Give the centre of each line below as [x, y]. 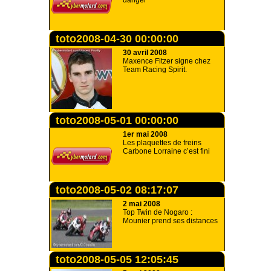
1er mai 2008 [145, 134]
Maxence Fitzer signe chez [167, 61]
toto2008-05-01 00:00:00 [117, 120]
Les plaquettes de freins [162, 143]
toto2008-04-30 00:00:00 [117, 39]
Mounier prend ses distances [170, 221]
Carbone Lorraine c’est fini [166, 151]
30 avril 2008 [145, 53]
